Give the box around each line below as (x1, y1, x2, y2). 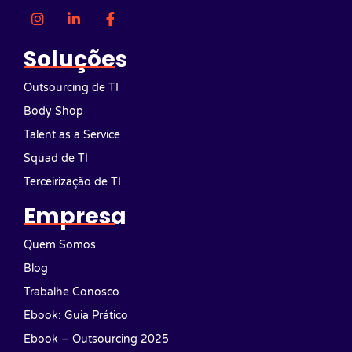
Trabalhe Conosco (24, 284, 119, 299)
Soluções (24, 43, 127, 75)
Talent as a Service (24, 127, 120, 141)
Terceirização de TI (24, 174, 121, 189)
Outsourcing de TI (24, 80, 119, 94)
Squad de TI (24, 151, 88, 165)
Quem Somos (24, 237, 96, 251)
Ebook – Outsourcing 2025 (24, 332, 169, 346)
